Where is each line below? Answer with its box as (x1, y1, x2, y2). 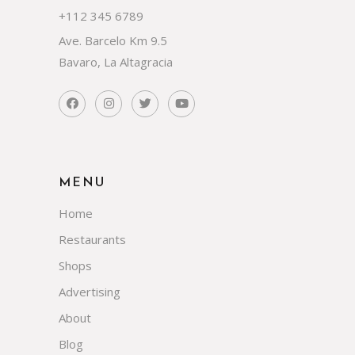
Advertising (59, 283, 120, 300)
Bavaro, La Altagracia (59, 53, 173, 70)
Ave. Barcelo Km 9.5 (59, 32, 167, 48)
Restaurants (59, 231, 126, 247)
